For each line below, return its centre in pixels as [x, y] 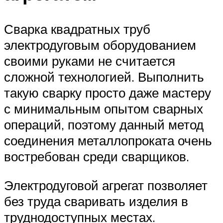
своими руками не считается [90, 61]
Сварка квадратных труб [77, 29]
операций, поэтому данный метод [104, 125]
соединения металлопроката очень [108, 141]
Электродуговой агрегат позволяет [106, 185]
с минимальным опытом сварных [104, 109]
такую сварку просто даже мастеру [108, 93]
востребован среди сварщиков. [97, 157]
